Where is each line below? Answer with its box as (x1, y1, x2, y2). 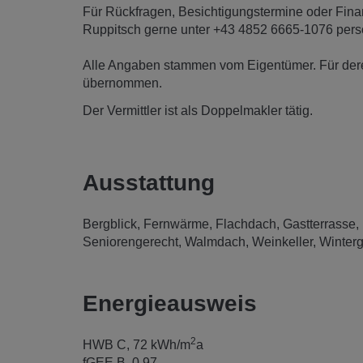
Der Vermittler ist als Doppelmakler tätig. (83, 104, 313, 118)
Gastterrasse (283, 216, 356, 231)
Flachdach (216, 216, 276, 231)
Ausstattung (83, 169, 215, 195)
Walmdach (185, 234, 246, 249)
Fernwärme (143, 216, 209, 231)
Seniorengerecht (83, 234, 178, 249)
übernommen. (83, 75, 162, 90)
